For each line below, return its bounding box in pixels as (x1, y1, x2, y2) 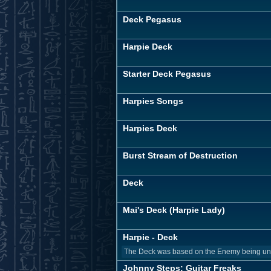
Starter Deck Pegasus (123, 69, 211, 79)
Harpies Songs (123, 96, 183, 106)
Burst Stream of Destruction (123, 151, 238, 160)
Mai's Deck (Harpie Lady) (123, 205, 225, 215)
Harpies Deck (123, 123, 177, 133)
